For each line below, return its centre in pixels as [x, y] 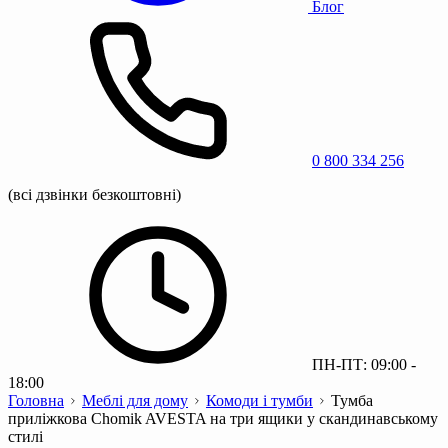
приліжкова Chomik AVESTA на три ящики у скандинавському [223, 418]
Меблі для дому [135, 400]
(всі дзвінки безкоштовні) [94, 194]
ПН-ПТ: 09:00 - [362, 364]
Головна [36, 400]
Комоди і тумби [259, 400]
